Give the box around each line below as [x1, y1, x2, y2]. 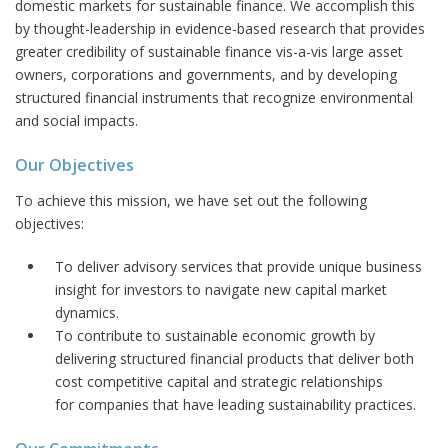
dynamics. [55, 302, 119, 322]
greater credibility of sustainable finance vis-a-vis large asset [15, 41, 403, 61]
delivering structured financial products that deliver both [55, 348, 414, 368]
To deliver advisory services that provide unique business [55, 256, 422, 276]
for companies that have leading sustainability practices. [55, 394, 420, 414]
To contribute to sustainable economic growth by [55, 325, 375, 345]
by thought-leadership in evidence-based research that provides [15, 18, 425, 38]
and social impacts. [15, 110, 138, 130]
